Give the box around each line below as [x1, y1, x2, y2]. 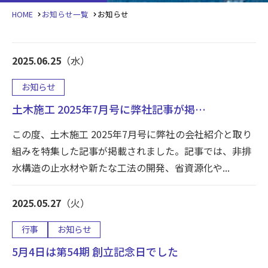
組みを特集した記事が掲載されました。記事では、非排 [12, 144, 251, 159]
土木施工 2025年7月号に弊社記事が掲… [12, 101, 206, 117]
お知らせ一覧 [42, 8, 89, 20]
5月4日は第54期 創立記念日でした [12, 243, 178, 260]
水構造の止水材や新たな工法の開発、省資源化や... [12, 160, 230, 175]
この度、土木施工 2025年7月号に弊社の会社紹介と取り [12, 127, 252, 142]
